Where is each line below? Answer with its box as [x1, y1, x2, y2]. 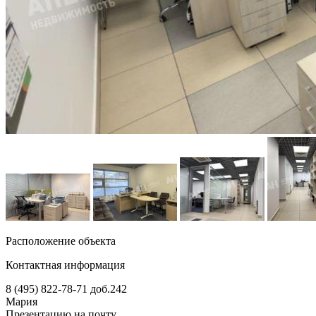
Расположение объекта [6, 234, 116, 247]
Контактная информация [6, 258, 125, 271]
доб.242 [90, 282, 127, 295]
